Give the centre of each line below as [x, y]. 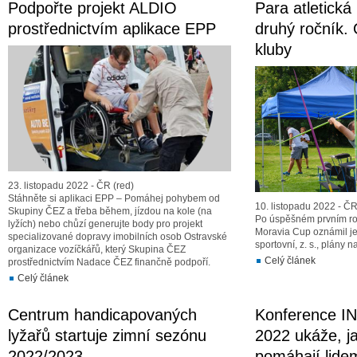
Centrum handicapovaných [102, 315]
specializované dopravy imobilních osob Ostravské [118, 237]
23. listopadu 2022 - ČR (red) [71, 186]
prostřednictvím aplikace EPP [112, 29]
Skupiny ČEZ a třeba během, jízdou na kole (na [110, 211]
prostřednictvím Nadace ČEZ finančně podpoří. [109, 262]
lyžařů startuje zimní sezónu [107, 335]
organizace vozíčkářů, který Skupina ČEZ [97, 249]
